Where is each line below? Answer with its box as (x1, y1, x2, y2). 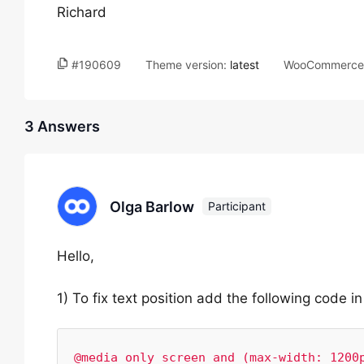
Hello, (57, 248, 94, 264)
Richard (57, 4, 106, 20)
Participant (208, 199, 266, 213)
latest (230, 58, 259, 71)
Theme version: (145, 58, 230, 71)
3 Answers (24, 118, 100, 135)
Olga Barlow (110, 197, 194, 215)
